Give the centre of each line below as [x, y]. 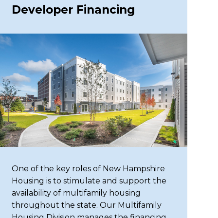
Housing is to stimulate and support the [89, 181]
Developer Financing [73, 9]
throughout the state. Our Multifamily [87, 205]
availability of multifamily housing [76, 193]
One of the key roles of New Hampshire [89, 169]
